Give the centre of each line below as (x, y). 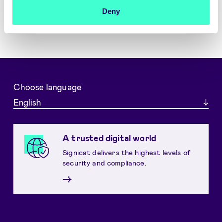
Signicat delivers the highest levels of (126, 152)
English (27, 102)
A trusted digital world (110, 138)
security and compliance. (105, 162)
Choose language (47, 87)
